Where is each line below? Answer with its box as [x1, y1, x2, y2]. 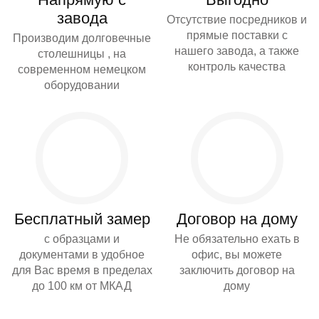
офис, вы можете [192, 249, 283, 261]
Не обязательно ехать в [174, 233, 300, 246]
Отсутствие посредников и [167, 14, 308, 26]
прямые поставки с [186, 29, 288, 42]
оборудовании [44, 79, 120, 92]
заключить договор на [179, 264, 295, 277]
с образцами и [44, 233, 120, 246]
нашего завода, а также [174, 45, 300, 58]
